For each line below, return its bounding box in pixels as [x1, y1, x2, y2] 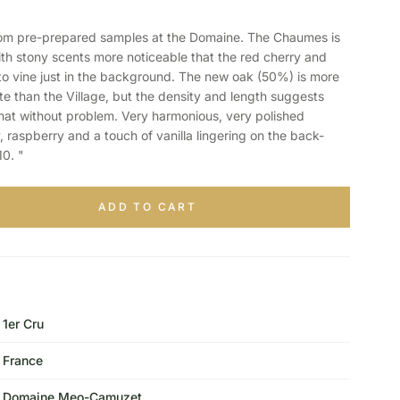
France [2, 353, 43, 368]
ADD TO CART [97, 200, 197, 213]
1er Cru [2, 316, 44, 331]
